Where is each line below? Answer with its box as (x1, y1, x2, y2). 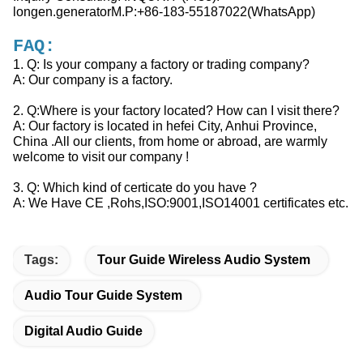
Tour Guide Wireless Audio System (97, 253, 310, 267)
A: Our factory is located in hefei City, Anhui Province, (13, 118, 317, 133)
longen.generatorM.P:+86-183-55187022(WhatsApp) (13, 4, 315, 19)
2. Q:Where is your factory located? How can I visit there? (13, 103, 340, 117)
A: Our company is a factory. (13, 72, 173, 87)
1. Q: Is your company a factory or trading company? (13, 57, 310, 71)
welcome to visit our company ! (13, 149, 189, 164)
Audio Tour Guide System (24, 288, 182, 302)
